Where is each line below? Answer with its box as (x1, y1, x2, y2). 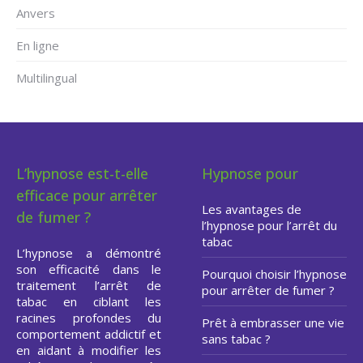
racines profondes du (16, 310, 161, 327)
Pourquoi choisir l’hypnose (202, 266, 347, 283)
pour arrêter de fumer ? (202, 282, 335, 299)
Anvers (16, 5, 55, 22)
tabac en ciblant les (16, 293, 161, 310)
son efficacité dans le (16, 261, 161, 278)
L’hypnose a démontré (16, 245, 161, 262)
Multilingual (16, 70, 77, 87)
